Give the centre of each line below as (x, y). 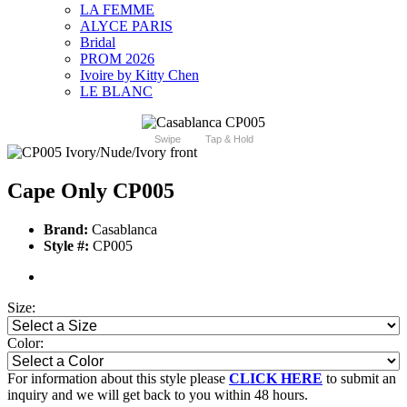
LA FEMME (117, 10)
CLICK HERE (276, 378)
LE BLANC (116, 92)
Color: (25, 342)
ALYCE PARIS (126, 26)
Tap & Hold (229, 139)
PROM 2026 (117, 59)
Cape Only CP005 (91, 191)
